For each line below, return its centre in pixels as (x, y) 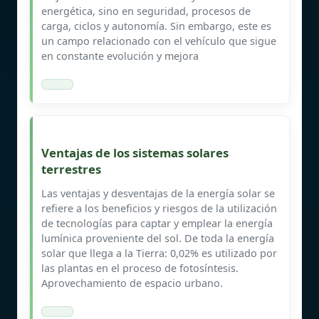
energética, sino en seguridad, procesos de (146, 11)
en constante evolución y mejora (120, 56)
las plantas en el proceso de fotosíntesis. (140, 268)
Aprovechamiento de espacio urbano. (132, 283)
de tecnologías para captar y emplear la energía (157, 223)
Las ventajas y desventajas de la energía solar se (158, 193)
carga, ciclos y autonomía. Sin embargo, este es (156, 26)
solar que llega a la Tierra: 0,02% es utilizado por (159, 253)
